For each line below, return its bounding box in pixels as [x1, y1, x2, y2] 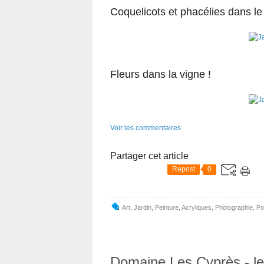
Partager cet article [110, 151, 189, 161]
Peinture [155, 204, 179, 211]
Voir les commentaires [110, 124, 181, 132]
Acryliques [181, 204, 212, 211]
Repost [172, 165, 195, 173]
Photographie [215, 204, 253, 211]
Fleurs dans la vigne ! [110, 68, 211, 80]
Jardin [134, 204, 151, 211]
